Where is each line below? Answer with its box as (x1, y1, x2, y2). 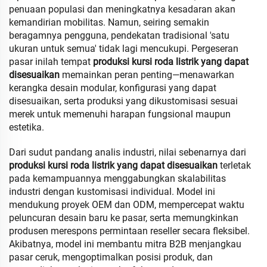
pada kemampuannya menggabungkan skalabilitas (9, 173, 226, 184)
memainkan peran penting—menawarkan (62, 69, 234, 80)
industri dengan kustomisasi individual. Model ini (9, 186, 215, 197)
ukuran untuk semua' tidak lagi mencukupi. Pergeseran (9, 43, 238, 54)
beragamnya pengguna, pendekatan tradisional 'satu (9, 30, 229, 41)
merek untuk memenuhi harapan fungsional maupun (9, 108, 231, 120)
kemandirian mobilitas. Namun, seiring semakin (9, 17, 209, 28)
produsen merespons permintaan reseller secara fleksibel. (9, 225, 250, 237)
